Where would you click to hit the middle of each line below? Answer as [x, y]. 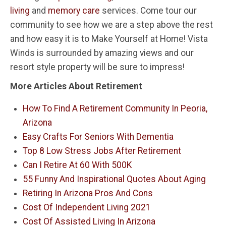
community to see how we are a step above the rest [111, 24]
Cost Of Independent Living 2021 [87, 207]
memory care [74, 10]
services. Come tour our [148, 10]
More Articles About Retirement [76, 86]
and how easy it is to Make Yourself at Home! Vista [109, 39]
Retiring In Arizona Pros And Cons [88, 193]
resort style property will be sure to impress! [97, 67]
